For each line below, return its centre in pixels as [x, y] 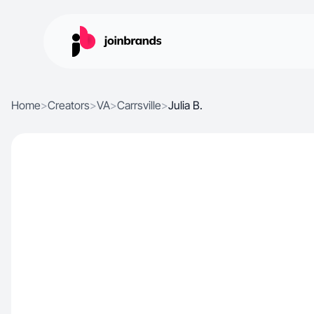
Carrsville [139, 105]
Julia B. [185, 105]
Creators [69, 105]
